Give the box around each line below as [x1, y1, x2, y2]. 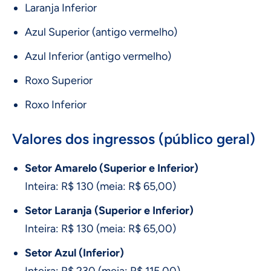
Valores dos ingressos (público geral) [12, 130, 255, 148]
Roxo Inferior [25, 98, 87, 112]
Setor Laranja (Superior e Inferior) [25, 204, 194, 218]
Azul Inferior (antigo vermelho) [25, 50, 171, 64]
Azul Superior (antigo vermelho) [25, 25, 177, 39]
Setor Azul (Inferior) [25, 246, 124, 260]
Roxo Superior [25, 74, 93, 88]
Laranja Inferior [25, 1, 97, 15]
